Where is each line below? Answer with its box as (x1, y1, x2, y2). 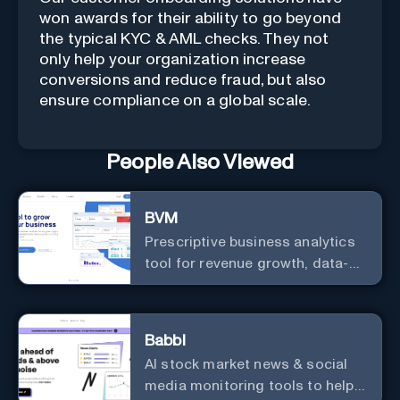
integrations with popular (145, 298, 314, 313)
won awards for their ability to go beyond (39, 10, 342, 27)
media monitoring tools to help (145, 378, 354, 393)
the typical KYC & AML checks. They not (39, 30, 329, 47)
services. (145, 320, 205, 335)
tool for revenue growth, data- (145, 255, 349, 271)
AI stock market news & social (145, 356, 348, 371)
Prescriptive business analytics (145, 234, 355, 249)
